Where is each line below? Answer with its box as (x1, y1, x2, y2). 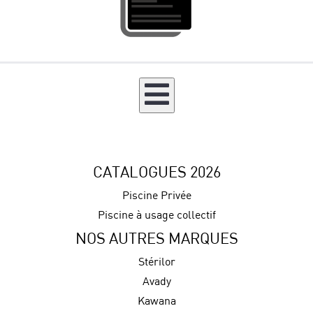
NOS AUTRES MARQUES (75, 228, 238, 248)
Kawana (137, 293, 176, 308)
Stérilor (138, 254, 175, 269)
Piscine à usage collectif (97, 208, 216, 222)
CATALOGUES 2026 (92, 162, 221, 182)
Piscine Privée (122, 188, 191, 203)
